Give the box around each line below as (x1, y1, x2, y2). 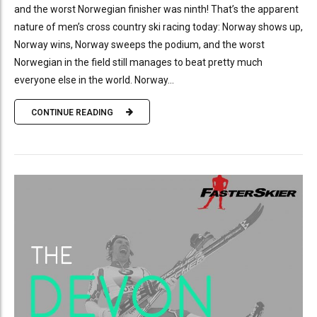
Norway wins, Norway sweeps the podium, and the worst (14, 39, 265, 51)
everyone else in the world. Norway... (14, 74, 174, 86)
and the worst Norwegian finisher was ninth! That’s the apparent (14, 4, 299, 16)
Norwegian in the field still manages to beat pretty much (14, 57, 263, 69)
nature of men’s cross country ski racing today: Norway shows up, (14, 21, 303, 33)
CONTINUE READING (31, 107, 113, 117)
